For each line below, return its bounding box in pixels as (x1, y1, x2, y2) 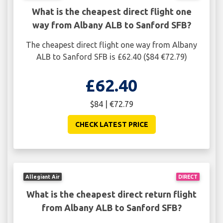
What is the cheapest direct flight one (31, 6, 192, 17)
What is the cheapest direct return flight (26, 189, 197, 199)
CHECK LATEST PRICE (75, 120, 148, 129)
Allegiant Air (25, 173, 60, 180)
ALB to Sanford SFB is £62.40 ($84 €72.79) (36, 52, 187, 62)
